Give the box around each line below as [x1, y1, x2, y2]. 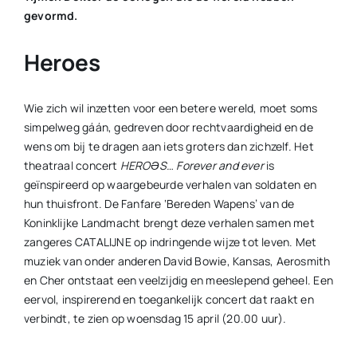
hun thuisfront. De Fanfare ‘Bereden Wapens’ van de [23, 195, 295, 211]
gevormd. [23, 7, 78, 23]
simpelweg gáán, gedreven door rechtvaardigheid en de [23, 119, 313, 135]
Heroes [23, 46, 100, 77]
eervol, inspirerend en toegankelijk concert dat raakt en [23, 291, 314, 307]
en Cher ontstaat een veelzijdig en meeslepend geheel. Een [23, 272, 333, 288]
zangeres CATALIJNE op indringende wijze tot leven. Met [23, 233, 317, 249]
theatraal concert [23, 157, 120, 173]
